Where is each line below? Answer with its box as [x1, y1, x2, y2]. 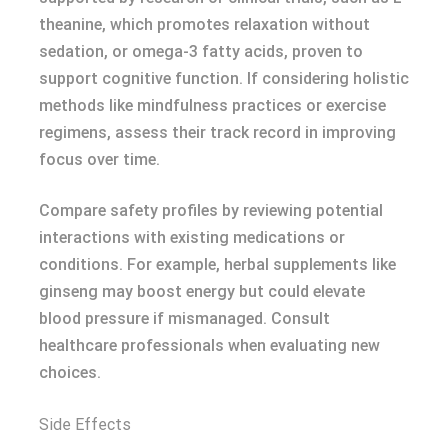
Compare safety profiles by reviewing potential [39, 201, 383, 220]
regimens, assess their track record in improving [39, 123, 396, 142]
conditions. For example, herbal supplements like [39, 255, 396, 274]
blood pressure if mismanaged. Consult [39, 309, 330, 328]
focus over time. [39, 150, 160, 169]
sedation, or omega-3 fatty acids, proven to [39, 42, 363, 61]
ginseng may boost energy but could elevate [39, 282, 365, 301]
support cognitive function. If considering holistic [39, 69, 409, 88]
